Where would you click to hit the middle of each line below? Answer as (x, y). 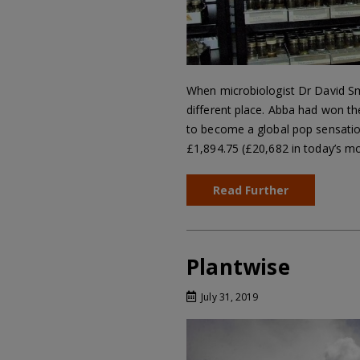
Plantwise (238, 267)
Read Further (251, 190)
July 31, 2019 (229, 297)
